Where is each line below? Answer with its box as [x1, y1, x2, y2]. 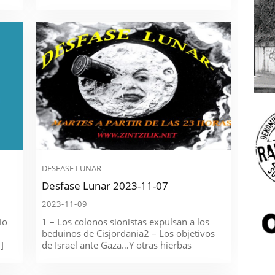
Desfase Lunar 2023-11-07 [42, 178, 169, 193]
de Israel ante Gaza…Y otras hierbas [42, 238, 192, 251]
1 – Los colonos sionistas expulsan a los [42, 215, 210, 228]
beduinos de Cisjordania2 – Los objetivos [42, 227, 215, 239]
